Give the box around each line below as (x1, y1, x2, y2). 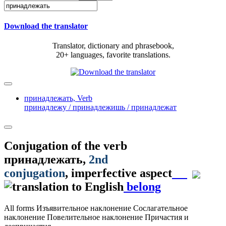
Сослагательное (133, 204, 188, 213)
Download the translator (4, 22, 88, 31)
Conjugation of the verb (4, 139, 127, 153)
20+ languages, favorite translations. (55, 50, 171, 60)
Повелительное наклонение (47, 213, 143, 222)
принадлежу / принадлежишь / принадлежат (24, 103, 177, 112)
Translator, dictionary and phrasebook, (52, 41, 174, 50)
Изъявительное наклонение (36, 204, 131, 213)
